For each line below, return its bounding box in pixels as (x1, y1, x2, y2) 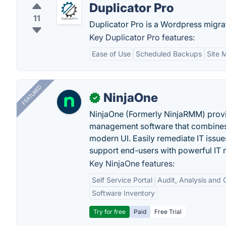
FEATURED (20, 84, 43, 106)
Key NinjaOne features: (89, 158, 175, 168)
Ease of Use (92, 49, 131, 58)
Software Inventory (92, 189, 155, 197)
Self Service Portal (92, 176, 152, 184)
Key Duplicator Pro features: (89, 32, 195, 42)
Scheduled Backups (136, 49, 202, 58)
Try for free (93, 208, 126, 215)
